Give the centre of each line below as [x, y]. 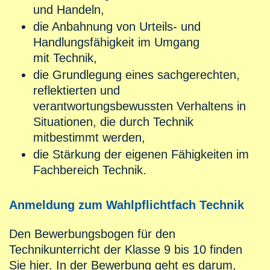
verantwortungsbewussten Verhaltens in [140, 106]
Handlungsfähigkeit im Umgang [116, 42]
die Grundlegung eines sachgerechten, [137, 75]
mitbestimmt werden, [89, 138]
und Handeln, [69, 10]
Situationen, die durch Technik [113, 122]
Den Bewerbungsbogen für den [92, 234]
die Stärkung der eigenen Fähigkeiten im [141, 155]
